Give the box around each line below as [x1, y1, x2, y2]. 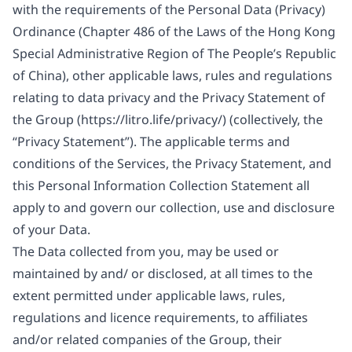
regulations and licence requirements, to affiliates [13, 309, 308, 326]
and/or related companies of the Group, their [13, 331, 282, 348]
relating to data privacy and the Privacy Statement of [13, 89, 325, 106]
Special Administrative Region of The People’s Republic [13, 45, 336, 62]
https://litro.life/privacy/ [81, 111, 222, 128]
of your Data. [13, 221, 90, 238]
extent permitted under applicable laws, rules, [13, 287, 285, 304]
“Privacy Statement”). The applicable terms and [13, 133, 290, 150]
